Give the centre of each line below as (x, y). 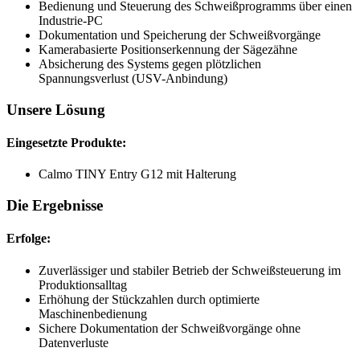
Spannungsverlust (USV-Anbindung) (133, 79)
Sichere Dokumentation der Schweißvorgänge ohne (170, 328)
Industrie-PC (71, 21)
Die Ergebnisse (55, 206)
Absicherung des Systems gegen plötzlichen (150, 64)
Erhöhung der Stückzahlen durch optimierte (149, 299)
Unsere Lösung (56, 109)
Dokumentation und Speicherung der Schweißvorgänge (180, 35)
